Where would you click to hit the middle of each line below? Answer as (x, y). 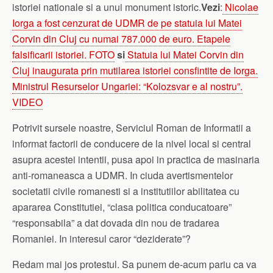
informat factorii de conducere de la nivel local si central (132, 143)
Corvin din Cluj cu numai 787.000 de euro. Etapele (121, 38)
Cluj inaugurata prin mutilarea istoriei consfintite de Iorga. (135, 70)
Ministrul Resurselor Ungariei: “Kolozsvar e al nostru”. (127, 86)
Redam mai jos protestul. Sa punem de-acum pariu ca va (134, 264)
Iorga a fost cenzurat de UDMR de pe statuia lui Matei (127, 23)
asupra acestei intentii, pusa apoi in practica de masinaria (136, 159)
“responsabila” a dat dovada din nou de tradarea (116, 222)
